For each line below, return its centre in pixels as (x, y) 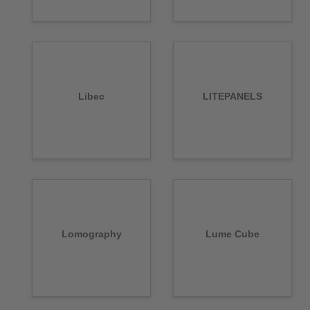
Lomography (91, 234)
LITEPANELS (232, 97)
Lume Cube (232, 234)
